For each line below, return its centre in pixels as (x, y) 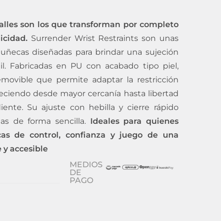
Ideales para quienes (134, 121)
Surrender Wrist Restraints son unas (103, 38)
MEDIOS (86, 165)
